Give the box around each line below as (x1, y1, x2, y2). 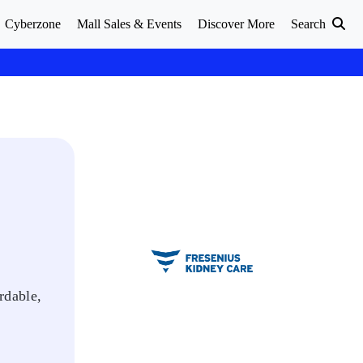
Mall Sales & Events (77, 17, 181, 31)
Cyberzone (5, 17, 61, 31)
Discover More (198, 17, 275, 31)
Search (291, 17, 329, 31)
